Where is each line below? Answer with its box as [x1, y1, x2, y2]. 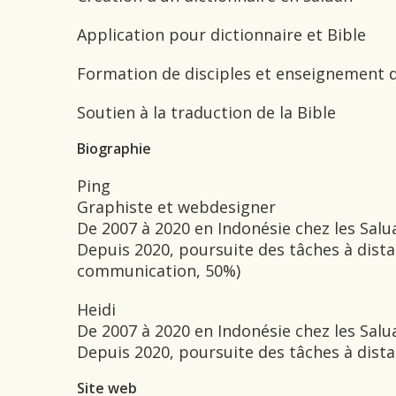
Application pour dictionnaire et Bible [77, 24, 366, 45]
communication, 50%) [77, 260, 240, 281]
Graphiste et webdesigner [77, 196, 276, 217]
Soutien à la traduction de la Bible [77, 102, 336, 123]
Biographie [77, 139, 151, 158]
